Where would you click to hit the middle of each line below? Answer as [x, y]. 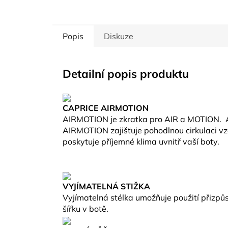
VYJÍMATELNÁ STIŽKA [106, 186]
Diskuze [119, 36]
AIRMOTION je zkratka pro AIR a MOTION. [143, 119]
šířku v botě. [85, 208]
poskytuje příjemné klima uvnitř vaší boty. [141, 141]
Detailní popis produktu [126, 74]
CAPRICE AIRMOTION [106, 108]
